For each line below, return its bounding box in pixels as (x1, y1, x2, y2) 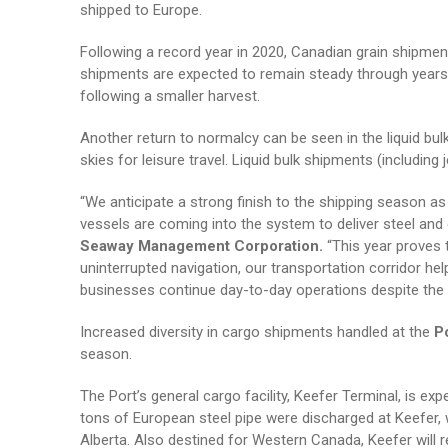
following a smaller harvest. (79, 87, 260, 105)
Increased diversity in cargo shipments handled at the (79, 323, 434, 341)
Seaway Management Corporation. (79, 237, 327, 255)
